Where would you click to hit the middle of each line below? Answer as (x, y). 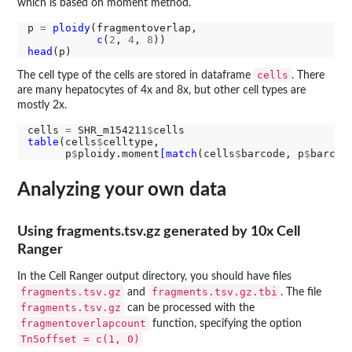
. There (308, 75)
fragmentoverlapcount (83, 323)
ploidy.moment (118, 153)
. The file (301, 292)
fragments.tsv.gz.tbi (214, 291)
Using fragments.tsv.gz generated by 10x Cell (159, 231)
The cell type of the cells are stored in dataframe (136, 75)
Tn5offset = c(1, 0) (80, 339)
